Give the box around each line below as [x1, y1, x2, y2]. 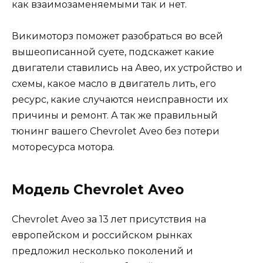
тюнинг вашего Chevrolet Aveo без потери [12, 126, 220, 137]
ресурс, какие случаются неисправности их [12, 94, 228, 106]
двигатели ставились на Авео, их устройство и [12, 62, 242, 74]
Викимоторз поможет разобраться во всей [12, 31, 223, 42]
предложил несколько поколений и [12, 245, 193, 257]
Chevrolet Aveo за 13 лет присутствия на [12, 214, 206, 225]
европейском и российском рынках [12, 230, 192, 241]
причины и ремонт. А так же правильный [12, 110, 218, 122]
